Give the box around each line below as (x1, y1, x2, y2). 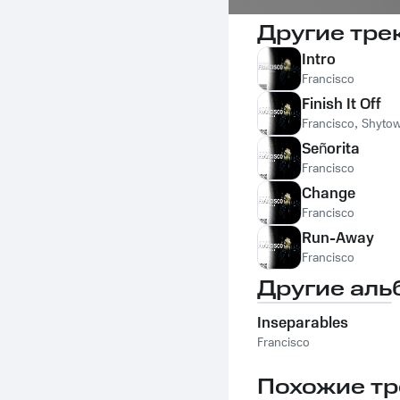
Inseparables (257, 312, 348, 334)
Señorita (302, 138, 360, 160)
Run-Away (302, 228, 374, 249)
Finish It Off (302, 94, 381, 115)
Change (302, 183, 355, 204)
